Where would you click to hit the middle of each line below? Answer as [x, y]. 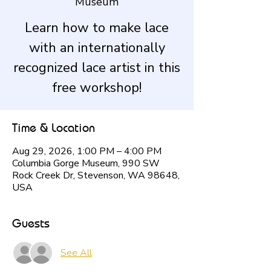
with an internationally [97, 47]
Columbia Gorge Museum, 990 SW [86, 163]
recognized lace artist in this [97, 67]
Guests [31, 223]
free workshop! [97, 87]
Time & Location [54, 127]
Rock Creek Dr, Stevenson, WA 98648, [96, 175]
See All [76, 253]
